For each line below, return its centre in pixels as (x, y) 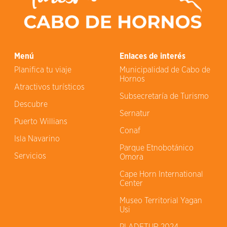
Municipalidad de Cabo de (165, 70)
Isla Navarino (37, 139)
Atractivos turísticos (49, 87)
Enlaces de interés (153, 56)
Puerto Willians (41, 122)
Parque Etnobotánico (157, 148)
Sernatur (135, 113)
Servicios (30, 156)
